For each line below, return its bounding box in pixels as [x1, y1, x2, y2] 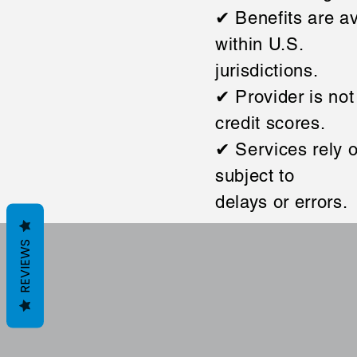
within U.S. [215, 34, 304, 54]
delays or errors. [215, 192, 348, 212]
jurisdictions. [215, 61, 319, 80]
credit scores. [215, 113, 326, 133]
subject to [215, 166, 295, 186]
